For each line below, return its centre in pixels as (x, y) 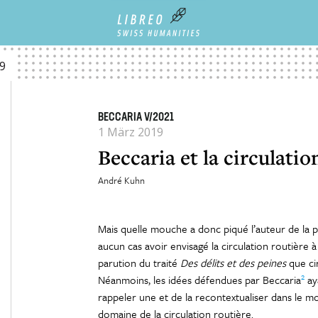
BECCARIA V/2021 (136, 118)
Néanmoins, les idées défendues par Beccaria (199, 280)
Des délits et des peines (233, 263)
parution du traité (139, 263)
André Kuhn (121, 180)
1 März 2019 (130, 132)
